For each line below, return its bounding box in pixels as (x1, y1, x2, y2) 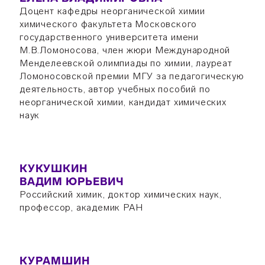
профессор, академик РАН (19, 202, 143, 213)
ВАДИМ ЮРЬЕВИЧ (19, 175, 124, 188)
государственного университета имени (19, 31, 199, 43)
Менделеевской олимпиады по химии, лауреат (19, 57, 232, 69)
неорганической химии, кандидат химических (19, 96, 227, 108)
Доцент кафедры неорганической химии (19, 5, 205, 17)
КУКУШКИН (19, 162, 88, 175)
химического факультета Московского (19, 18, 198, 30)
